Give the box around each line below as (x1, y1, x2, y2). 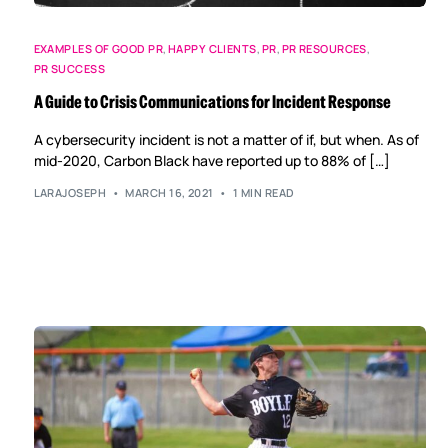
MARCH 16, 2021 (125, 185, 214, 201)
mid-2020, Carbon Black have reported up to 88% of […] (33, 150, 390, 170)
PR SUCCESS (33, 60, 105, 76)
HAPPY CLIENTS (167, 40, 257, 56)
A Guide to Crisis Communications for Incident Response (33, 90, 391, 113)
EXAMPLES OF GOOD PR (33, 40, 163, 56)
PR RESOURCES (281, 40, 367, 56)
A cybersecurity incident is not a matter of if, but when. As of (33, 129, 419, 149)
